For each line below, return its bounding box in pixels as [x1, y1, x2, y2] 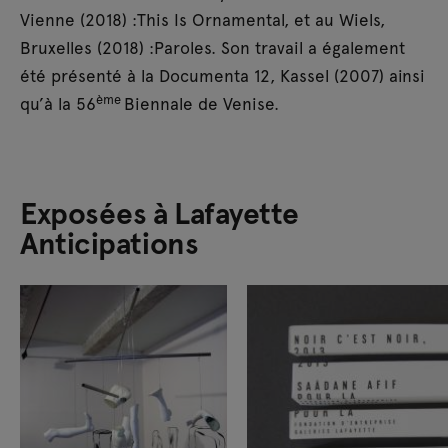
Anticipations [20, 221, 199, 262]
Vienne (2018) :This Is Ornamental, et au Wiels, [20, 7, 385, 31]
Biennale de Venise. [124, 91, 279, 115]
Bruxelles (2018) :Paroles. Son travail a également [20, 35, 405, 59]
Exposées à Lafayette [20, 191, 300, 232]
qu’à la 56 [20, 91, 96, 115]
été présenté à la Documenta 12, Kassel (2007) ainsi [20, 63, 425, 87]
